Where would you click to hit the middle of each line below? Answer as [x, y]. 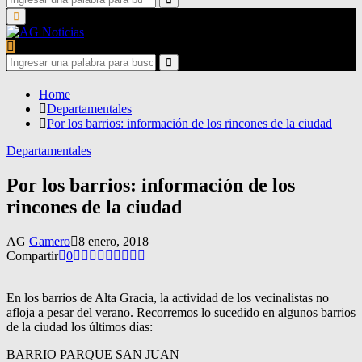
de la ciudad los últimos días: [80, 326]
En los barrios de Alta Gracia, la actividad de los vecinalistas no [168, 297]
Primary [30, 15]
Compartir [32, 255]
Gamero [50, 241]
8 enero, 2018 [114, 241]
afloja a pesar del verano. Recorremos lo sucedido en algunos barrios [181, 312]
